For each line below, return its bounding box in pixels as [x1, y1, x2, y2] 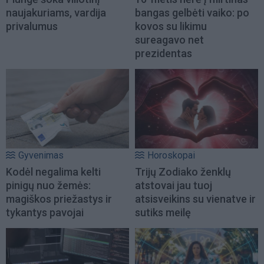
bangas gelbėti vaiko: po [135, 6, 249, 19]
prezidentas [135, 47, 192, 60]
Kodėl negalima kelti [6, 165, 101, 178]
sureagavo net [135, 34, 204, 47]
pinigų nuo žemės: [6, 179, 91, 192]
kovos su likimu [135, 20, 207, 33]
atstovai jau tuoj [135, 179, 212, 192]
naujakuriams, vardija [6, 6, 106, 19]
